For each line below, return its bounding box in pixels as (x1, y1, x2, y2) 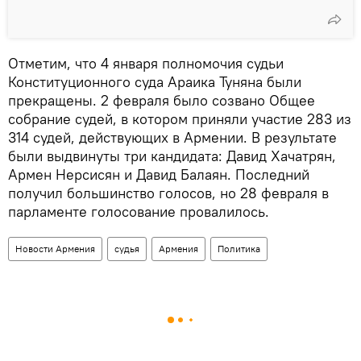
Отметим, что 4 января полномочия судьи (8, 54, 284, 73)
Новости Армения (15, 243, 95, 255)
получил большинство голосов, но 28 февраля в (8, 184, 329, 203)
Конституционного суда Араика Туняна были (8, 73, 301, 92)
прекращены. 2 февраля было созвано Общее (8, 91, 315, 110)
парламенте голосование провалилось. (8, 202, 269, 222)
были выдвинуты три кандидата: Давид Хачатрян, (8, 147, 336, 166)
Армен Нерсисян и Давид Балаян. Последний (8, 165, 309, 185)
